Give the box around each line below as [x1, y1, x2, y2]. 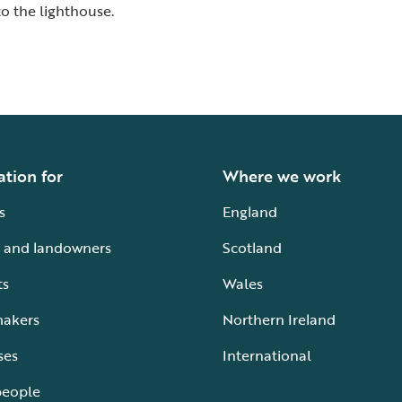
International [223, 345, 311, 366]
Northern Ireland [223, 309, 336, 330]
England [223, 201, 277, 223]
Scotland [223, 237, 282, 258]
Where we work [223, 164, 341, 188]
